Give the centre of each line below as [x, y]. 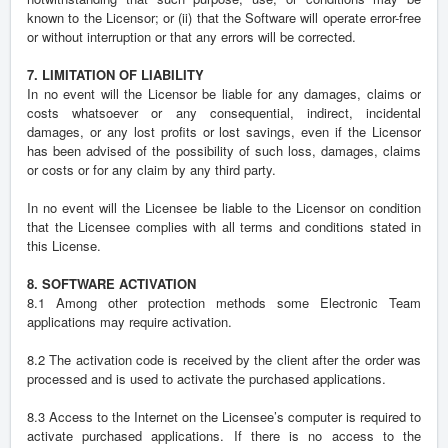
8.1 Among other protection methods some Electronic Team [224, 303]
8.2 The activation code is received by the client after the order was [224, 360]
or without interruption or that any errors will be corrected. [191, 37]
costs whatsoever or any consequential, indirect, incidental [224, 113]
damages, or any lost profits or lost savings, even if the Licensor [224, 132]
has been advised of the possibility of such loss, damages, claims [224, 151]
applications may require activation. [129, 322]
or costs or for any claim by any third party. [151, 170]
